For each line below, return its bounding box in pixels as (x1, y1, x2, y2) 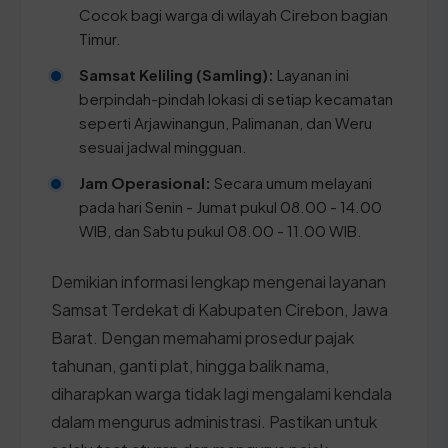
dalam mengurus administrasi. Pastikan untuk (51, 410, 377, 432)
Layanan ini (274, 64, 349, 84)
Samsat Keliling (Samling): (79, 64, 274, 84)
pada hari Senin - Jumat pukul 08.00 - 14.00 (79, 196, 382, 216)
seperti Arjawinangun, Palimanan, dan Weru (79, 112, 372, 132)
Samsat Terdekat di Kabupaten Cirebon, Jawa (51, 298, 388, 320)
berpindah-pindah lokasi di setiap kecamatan (79, 88, 393, 108)
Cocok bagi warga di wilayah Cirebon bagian (79, 4, 388, 24)
